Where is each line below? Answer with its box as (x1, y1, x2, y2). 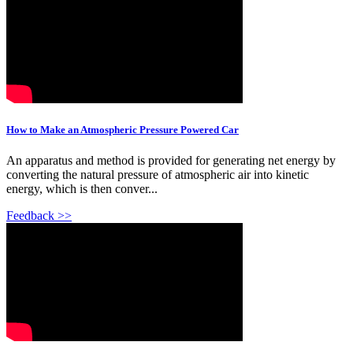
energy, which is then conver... (6, 182, 158, 196)
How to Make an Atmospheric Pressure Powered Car (6, 124, 239, 136)
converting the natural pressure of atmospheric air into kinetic (6, 168, 309, 182)
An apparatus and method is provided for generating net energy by (6, 154, 336, 168)
